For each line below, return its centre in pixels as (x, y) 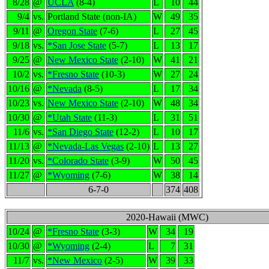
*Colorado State (78, 161)
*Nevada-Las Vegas (86, 146)
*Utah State (70, 117)
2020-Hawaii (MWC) (167, 217)
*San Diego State (80, 132)
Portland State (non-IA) (92, 17)
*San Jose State (77, 45)
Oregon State (72, 31)
